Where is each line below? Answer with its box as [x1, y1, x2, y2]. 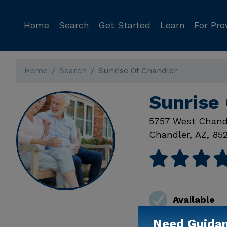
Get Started [98, 20, 150, 30]
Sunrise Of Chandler [98, 66, 177, 75]
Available [172, 194, 215, 205]
